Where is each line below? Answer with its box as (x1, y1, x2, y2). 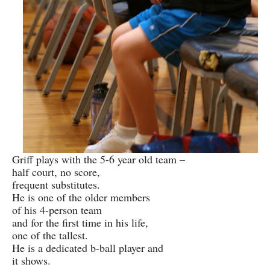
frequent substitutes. (12, 177, 100, 192)
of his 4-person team (12, 202, 102, 218)
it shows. (12, 253, 51, 268)
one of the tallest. (12, 228, 88, 243)
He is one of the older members (12, 190, 150, 205)
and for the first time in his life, (12, 215, 148, 230)
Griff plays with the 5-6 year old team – (12, 152, 185, 167)
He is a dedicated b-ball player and (12, 240, 163, 256)
